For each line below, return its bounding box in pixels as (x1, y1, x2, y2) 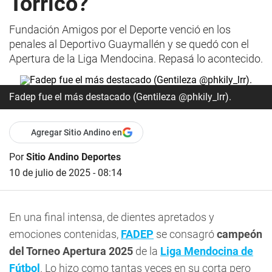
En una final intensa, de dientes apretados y (9, 211, 214, 223)
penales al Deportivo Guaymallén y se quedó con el (9, 38, 249, 50)
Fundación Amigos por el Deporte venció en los (9, 23, 231, 36)
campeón (217, 228, 262, 240)
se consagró (154, 228, 217, 240)
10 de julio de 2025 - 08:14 (9, 167, 122, 178)
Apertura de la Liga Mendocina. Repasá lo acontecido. (9, 52, 263, 65)
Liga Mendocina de (160, 245, 253, 257)
